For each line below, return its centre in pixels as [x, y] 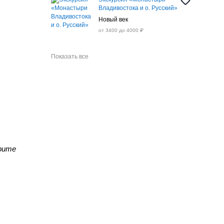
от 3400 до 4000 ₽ [121, 30]
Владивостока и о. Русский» [138, 8]
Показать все [69, 56]
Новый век [113, 19]
